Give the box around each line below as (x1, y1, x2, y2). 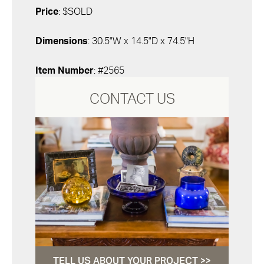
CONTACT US (89, 93, 175, 107)
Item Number (35, 66, 94, 75)
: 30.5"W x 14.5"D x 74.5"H (88, 37, 194, 46)
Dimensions (35, 37, 88, 46)
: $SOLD (58, 7, 93, 16)
